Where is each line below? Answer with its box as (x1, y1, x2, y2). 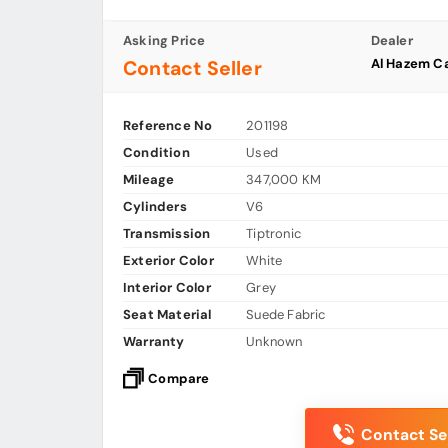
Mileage (123, 171, 175, 189)
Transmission (123, 225, 211, 243)
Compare (148, 370, 210, 388)
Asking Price (123, 32, 206, 50)
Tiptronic (246, 225, 301, 243)
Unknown (246, 333, 303, 351)
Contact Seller (123, 56, 262, 82)
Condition (123, 144, 190, 162)
